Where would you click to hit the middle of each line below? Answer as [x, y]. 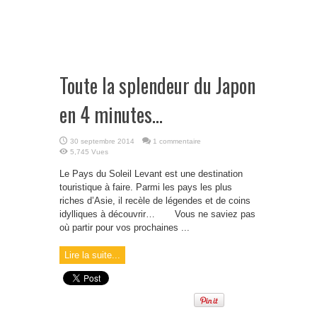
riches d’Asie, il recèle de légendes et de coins [155, 201]
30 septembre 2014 [102, 141]
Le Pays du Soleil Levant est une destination [151, 174]
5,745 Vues [89, 152]
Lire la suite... [92, 255]
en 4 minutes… [111, 114]
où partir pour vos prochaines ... [125, 227]
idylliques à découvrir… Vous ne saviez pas [157, 214]
